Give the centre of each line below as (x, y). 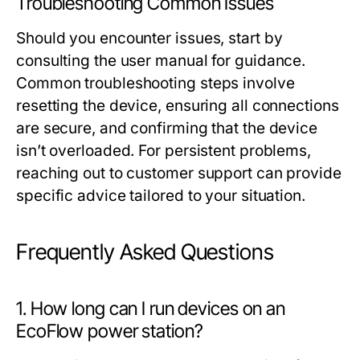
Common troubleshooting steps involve (155, 84)
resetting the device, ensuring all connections (178, 106)
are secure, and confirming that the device (167, 129)
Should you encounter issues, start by (149, 39)
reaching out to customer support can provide (179, 174)
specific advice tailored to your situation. (161, 196)
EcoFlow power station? (110, 331)
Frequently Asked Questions (145, 252)
